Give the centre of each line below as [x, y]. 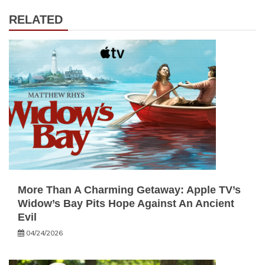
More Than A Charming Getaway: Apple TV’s [129, 190]
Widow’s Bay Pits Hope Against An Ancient [126, 203]
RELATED [36, 20]
